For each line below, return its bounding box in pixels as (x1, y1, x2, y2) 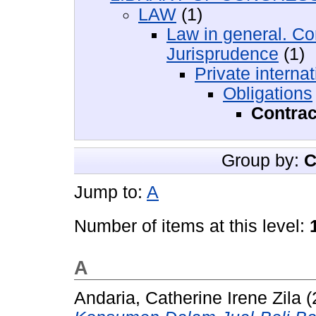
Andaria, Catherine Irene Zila (74, 288, 301, 308)
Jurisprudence (166, 44, 279, 63)
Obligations (223, 83, 312, 103)
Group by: (221, 150, 304, 170)
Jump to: (74, 182, 147, 202)
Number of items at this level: (74, 216, 310, 236)
